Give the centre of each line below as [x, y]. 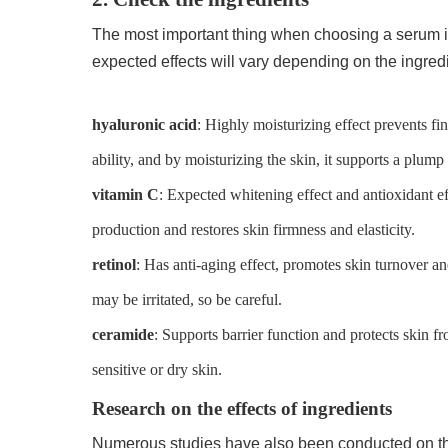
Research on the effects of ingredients [242, 408]
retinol [114, 264]
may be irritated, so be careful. [187, 299]
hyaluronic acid [145, 124]
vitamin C [126, 194]
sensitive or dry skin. [157, 369]
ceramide [123, 334]
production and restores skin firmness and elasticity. [254, 229]
